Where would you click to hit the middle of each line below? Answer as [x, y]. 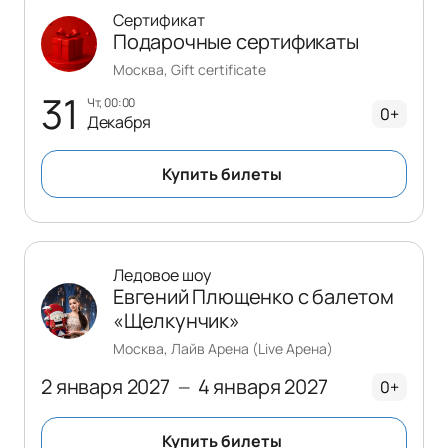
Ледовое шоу [162, 274]
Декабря [118, 122]
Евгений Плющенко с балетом [253, 296]
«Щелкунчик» [176, 320]
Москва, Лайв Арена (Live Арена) [223, 348]
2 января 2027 [105, 386]
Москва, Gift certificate [189, 69]
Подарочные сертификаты [236, 41]
